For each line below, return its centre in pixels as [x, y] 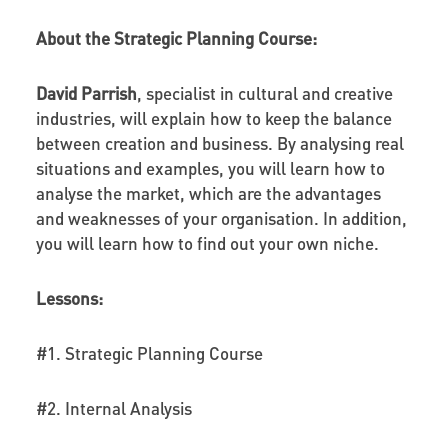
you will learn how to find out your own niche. [207, 242]
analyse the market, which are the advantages [208, 192]
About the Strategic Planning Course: [176, 37]
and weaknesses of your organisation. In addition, [221, 217]
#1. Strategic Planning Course [149, 352]
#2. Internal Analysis [113, 407]
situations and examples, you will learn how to [210, 167]
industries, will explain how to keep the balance [213, 117]
